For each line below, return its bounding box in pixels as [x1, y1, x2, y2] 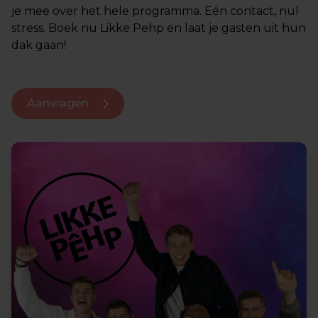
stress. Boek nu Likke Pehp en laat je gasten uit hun [11, 21, 306, 35]
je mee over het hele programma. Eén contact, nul [11, 4, 299, 18]
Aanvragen [27, 97, 92, 110]
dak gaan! [11, 38, 66, 52]
